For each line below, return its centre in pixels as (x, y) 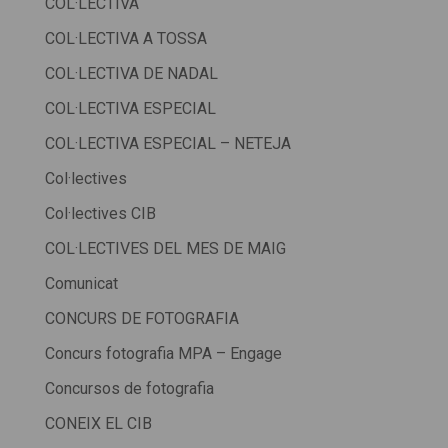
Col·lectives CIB (100, 214)
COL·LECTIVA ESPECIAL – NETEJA (167, 144)
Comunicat (81, 284)
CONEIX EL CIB (98, 424)
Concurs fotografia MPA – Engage (163, 354)
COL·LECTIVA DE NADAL (131, 74)
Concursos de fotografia (129, 389)
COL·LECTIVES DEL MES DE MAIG (165, 249)
